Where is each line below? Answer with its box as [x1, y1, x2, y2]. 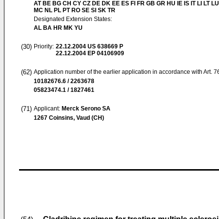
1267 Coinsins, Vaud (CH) [34, 114, 104, 121]
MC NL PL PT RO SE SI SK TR [34, 7, 115, 14]
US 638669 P [86, 43, 123, 50]
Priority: [34, 43, 54, 50]
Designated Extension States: [34, 16, 112, 22]
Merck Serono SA [62, 105, 110, 112]
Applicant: [34, 105, 62, 112]
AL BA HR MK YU [34, 24, 83, 31]
